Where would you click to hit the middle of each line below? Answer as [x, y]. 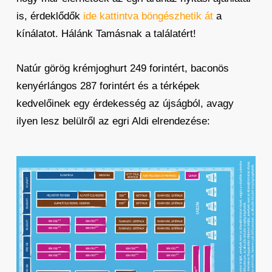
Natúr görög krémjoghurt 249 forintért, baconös [122, 68]
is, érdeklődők [49, 16]
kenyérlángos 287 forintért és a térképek [108, 86]
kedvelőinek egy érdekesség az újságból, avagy [125, 103]
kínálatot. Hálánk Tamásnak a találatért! [106, 33]
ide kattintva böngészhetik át [148, 16]
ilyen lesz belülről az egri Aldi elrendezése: [113, 121]
